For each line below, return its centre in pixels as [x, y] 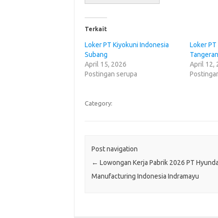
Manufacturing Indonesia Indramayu [145, 176]
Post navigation [114, 149]
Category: [98, 103]
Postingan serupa [111, 74]
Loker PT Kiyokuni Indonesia [127, 45]
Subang [96, 54]
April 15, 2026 [105, 64]
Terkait [96, 29]
